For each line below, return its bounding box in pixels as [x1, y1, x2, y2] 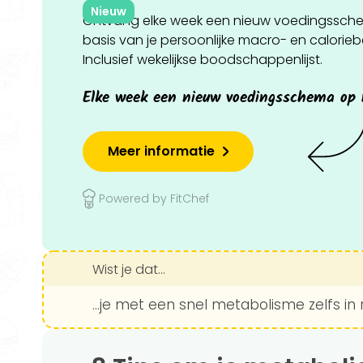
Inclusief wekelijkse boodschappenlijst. [83, 50, 322, 69]
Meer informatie [108, 142, 215, 160]
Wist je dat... [92, 260, 165, 279]
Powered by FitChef [99, 190, 209, 207]
